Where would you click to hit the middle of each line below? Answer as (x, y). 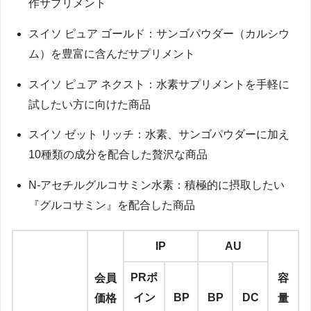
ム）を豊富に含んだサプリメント (112, 53)
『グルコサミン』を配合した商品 (112, 205)
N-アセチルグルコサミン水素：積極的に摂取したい (157, 185)
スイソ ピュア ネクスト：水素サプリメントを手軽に (159, 84)
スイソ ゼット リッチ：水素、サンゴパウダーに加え (159, 135)
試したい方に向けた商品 (90, 104)
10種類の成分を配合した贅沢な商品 (118, 155)
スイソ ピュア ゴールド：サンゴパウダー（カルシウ (159, 33)
